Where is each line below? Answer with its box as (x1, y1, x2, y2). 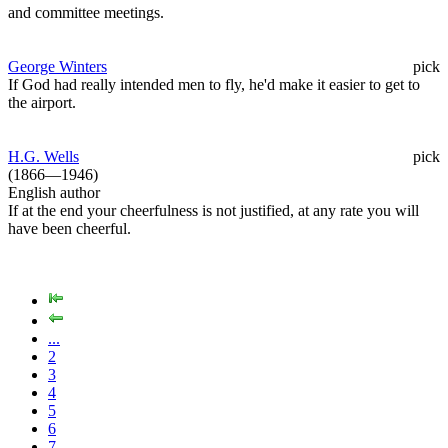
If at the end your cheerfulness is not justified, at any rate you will (8, 201, 419, 219)
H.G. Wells (8, 147, 79, 165)
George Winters (8, 57, 107, 75)
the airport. (8, 93, 76, 111)
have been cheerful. (8, 219, 131, 237)
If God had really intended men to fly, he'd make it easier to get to (8, 75, 420, 93)
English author (8, 183, 100, 201)
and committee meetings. (8, 3, 164, 21)
